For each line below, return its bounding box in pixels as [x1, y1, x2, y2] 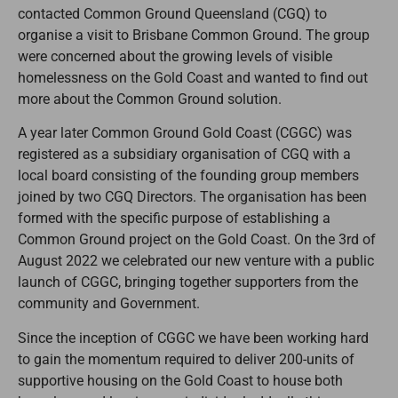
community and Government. [18, 295, 200, 313]
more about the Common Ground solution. [18, 91, 282, 107]
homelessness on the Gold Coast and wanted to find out [18, 69, 368, 86]
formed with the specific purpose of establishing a [18, 210, 330, 227]
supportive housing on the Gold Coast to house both [18, 371, 343, 389]
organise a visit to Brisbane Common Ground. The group [18, 27, 370, 44]
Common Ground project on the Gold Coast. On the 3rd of [18, 231, 376, 249]
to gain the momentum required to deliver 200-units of [18, 350, 354, 368]
